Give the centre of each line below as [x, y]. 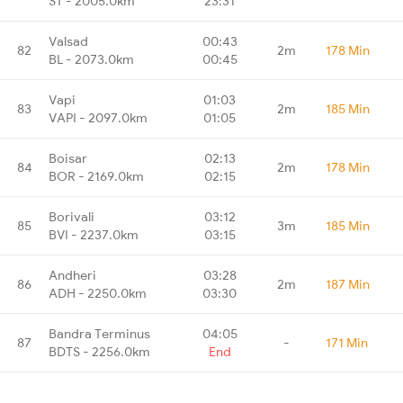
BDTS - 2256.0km [99, 351]
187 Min [348, 284]
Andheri [72, 275]
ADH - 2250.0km [98, 293]
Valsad [68, 41]
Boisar [68, 158]
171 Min [347, 342]
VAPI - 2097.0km [98, 117]
